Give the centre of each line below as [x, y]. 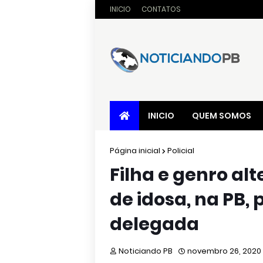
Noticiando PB [146, 251]
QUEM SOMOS [222, 116]
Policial [181, 151]
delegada [154, 224]
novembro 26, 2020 [224, 251]
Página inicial [135, 151]
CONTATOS [161, 9]
